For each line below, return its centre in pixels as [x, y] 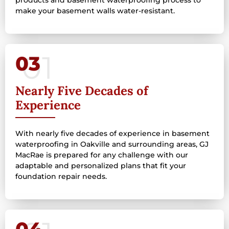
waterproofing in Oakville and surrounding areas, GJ [112, 144]
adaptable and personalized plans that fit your [101, 165]
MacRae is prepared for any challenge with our [102, 155]
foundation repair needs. [61, 176]
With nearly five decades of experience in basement [112, 133]
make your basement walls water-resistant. [95, 10]
